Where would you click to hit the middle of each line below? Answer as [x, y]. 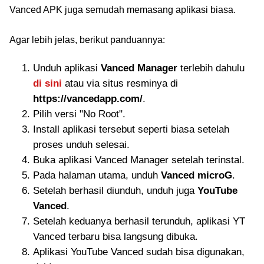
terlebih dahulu [211, 68]
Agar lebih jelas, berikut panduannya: [87, 40]
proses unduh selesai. [81, 145]
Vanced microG [197, 175]
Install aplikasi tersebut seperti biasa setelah [131, 129]
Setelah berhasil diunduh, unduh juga [115, 191]
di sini [47, 83]
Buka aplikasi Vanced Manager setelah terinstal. [139, 160]
